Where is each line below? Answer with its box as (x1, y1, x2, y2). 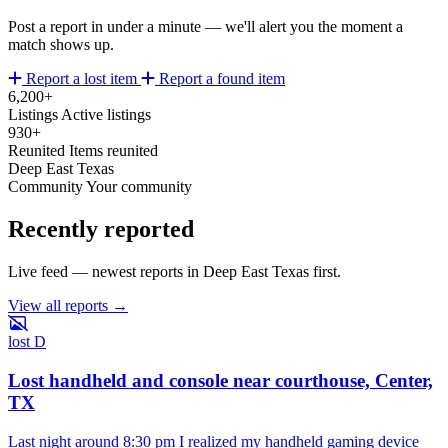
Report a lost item (22, 70, 141, 88)
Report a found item (155, 70, 285, 88)
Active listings (61, 106, 151, 124)
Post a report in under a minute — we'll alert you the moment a (8, 18, 403, 36)
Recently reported (8, 216, 194, 243)
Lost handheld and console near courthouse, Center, (8, 369, 433, 391)
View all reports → (8, 297, 128, 315)
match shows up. (8, 36, 114, 54)
